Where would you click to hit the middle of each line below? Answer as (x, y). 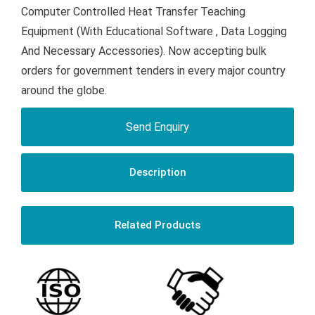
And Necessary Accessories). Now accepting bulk (144, 51)
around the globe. (64, 91)
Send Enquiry (157, 127)
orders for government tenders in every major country (153, 71)
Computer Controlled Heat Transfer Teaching (133, 12)
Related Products (157, 225)
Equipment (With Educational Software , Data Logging (154, 32)
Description (157, 173)
